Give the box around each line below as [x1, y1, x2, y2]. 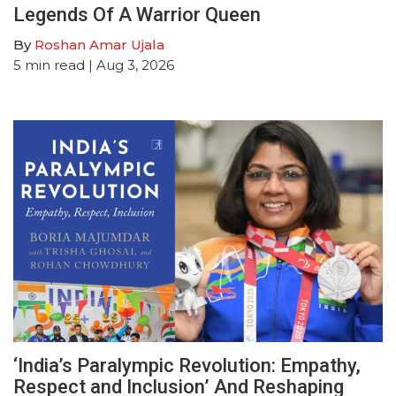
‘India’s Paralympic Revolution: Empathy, [13, 354, 361, 377]
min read [25, 56, 85, 73]
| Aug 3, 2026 [85, 56, 174, 73]
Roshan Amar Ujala [34, 35, 164, 53]
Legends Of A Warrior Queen [13, 3, 261, 26]
